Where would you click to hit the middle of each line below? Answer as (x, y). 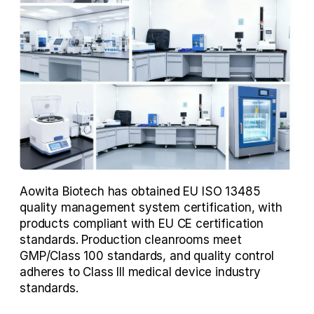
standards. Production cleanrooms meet (131, 239)
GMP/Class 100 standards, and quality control (147, 255)
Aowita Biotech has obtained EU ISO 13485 (140, 191)
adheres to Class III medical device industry (140, 272)
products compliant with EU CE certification (142, 223)
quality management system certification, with (151, 207)
